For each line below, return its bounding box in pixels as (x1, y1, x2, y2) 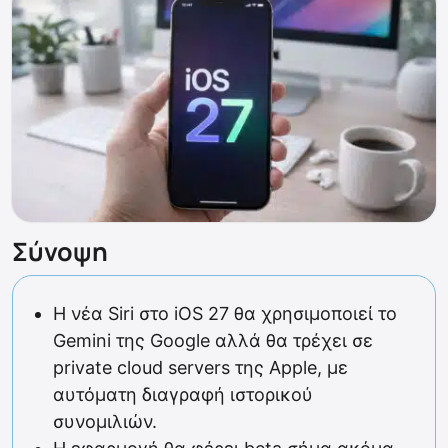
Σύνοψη (12, 234, 108, 270)
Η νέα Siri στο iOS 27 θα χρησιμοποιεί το (53, 303, 397, 325)
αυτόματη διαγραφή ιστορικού (53, 384, 313, 406)
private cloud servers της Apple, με (53, 357, 348, 379)
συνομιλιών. (53, 411, 157, 433)
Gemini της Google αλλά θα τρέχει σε (53, 330, 373, 352)
